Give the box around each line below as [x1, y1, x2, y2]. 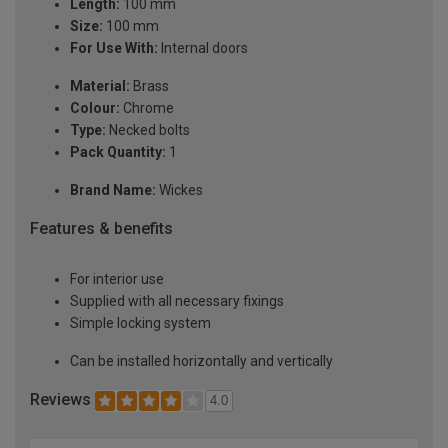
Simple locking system [70, 315, 211, 332]
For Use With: [70, 40, 158, 57]
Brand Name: [70, 182, 156, 199]
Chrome [120, 100, 174, 117]
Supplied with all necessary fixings [70, 293, 284, 310]
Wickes [156, 182, 203, 199]
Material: [70, 78, 130, 95]
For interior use [70, 271, 164, 288]
